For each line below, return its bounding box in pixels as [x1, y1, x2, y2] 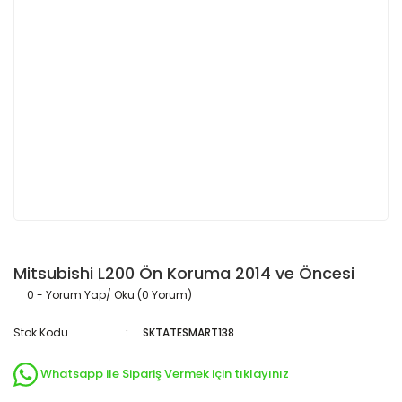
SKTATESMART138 [143, 325, 235, 340]
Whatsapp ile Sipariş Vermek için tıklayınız [40, 365, 290, 383]
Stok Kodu [13, 325, 68, 340]
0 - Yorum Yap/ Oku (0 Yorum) [27, 287, 192, 302]
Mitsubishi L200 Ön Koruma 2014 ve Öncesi [13, 262, 354, 284]
